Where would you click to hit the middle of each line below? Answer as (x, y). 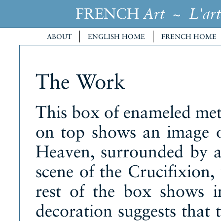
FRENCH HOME (189, 37)
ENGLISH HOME (116, 37)
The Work (80, 82)
